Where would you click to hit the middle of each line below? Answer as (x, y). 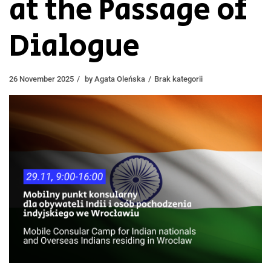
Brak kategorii (178, 79)
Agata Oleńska (120, 79)
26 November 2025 (41, 79)
